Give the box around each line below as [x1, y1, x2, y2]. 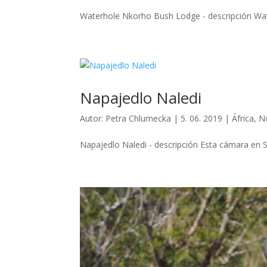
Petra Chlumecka [105, 113, 172, 125]
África [232, 113, 254, 125]
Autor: [80, 113, 106, 125]
